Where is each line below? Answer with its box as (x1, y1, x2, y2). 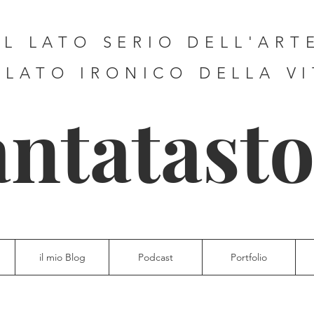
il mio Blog (39, 251, 86, 264)
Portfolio (231, 251, 267, 264)
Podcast (138, 251, 173, 264)
